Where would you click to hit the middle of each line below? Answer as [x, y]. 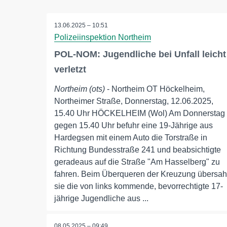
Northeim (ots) [80, 89]
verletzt [70, 69]
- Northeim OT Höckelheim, [155, 89]
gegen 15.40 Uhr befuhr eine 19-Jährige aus [134, 125]
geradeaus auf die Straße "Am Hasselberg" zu [137, 162]
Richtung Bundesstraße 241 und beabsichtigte [138, 150]
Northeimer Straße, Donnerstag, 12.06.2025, [134, 101]
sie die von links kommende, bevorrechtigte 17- [139, 186]
